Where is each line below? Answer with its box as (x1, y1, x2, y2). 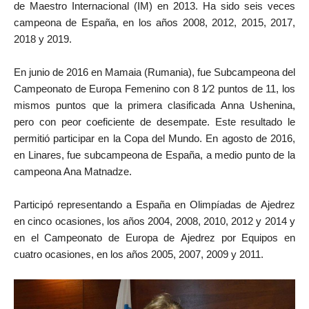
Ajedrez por (181, 231, 242, 243)
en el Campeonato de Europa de (14, 231, 181, 243)
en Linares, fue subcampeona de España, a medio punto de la (14, 148, 295, 161)
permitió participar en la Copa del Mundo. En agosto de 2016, (14, 132, 295, 144)
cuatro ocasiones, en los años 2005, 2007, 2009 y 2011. (14, 248, 263, 260)
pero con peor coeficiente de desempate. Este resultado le (14, 115, 295, 128)
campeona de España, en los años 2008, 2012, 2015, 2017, (14, 16, 295, 28)
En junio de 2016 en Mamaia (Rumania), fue (14, 66, 214, 78)
